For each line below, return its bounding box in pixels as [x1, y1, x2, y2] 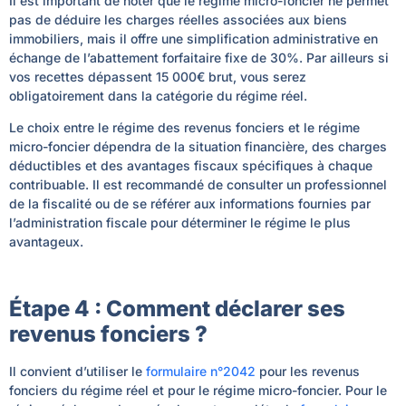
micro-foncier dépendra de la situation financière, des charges [9, 138, 387, 154]
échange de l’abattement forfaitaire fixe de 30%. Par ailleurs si [9, 49, 389, 65]
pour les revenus [256, 362, 360, 379]
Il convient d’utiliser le [9, 362, 146, 379]
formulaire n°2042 [146, 362, 256, 379]
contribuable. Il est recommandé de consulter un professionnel [9, 176, 387, 192]
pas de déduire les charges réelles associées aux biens [9, 11, 347, 27]
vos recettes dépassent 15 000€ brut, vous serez [9, 68, 306, 84]
